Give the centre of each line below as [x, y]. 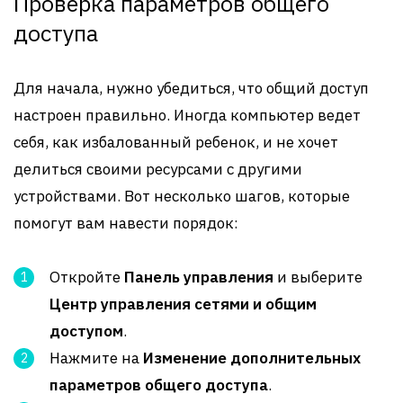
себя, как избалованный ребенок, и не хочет [176, 142]
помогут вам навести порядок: [126, 223]
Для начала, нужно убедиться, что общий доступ [191, 88]
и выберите [318, 277]
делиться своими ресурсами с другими [158, 169]
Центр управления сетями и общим [183, 304]
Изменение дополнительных [252, 358]
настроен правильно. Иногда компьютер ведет [187, 115]
